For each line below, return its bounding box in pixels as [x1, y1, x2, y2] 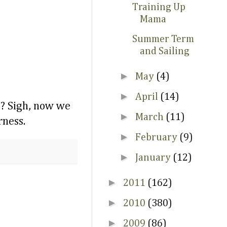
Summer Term [132, 34, 194, 44]
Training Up [132, 2, 185, 12]
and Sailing [140, 46, 190, 56]
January [135, 153, 173, 163]
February [135, 132, 179, 142]
